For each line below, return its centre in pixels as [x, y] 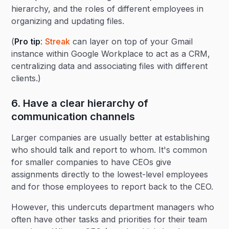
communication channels [73, 117]
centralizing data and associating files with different [110, 66]
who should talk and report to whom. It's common [109, 150]
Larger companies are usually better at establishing [111, 138]
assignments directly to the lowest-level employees [110, 174]
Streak [58, 41]
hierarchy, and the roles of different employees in [108, 9]
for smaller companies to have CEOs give [91, 162]
